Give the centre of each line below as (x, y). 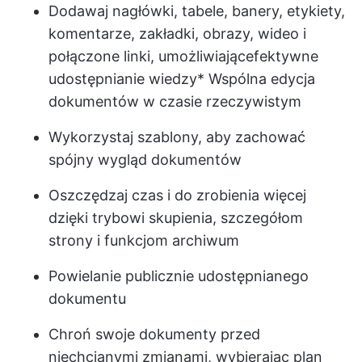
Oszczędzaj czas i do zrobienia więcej (177, 195)
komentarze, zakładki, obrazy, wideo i (177, 33)
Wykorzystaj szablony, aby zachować (177, 137)
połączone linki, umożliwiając (147, 56)
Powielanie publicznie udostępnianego (179, 276)
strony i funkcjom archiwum (144, 240)
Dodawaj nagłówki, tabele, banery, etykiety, (197, 11)
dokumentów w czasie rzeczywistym (175, 101)
